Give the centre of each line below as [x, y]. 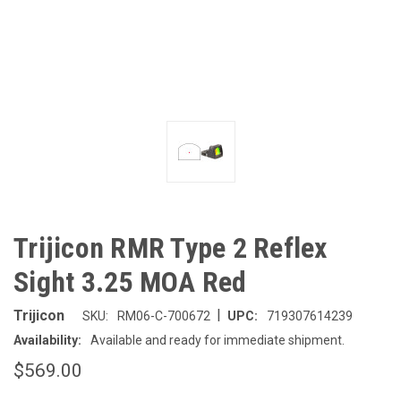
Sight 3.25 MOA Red [130, 282]
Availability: [47, 340]
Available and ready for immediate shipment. [218, 340]
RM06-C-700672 [164, 316]
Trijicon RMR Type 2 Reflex [171, 248]
